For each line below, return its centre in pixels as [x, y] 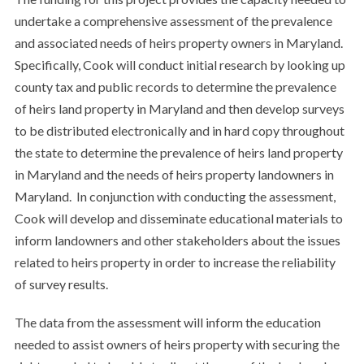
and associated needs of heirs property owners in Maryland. [180, 43]
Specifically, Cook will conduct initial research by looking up [180, 65]
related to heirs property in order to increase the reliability [175, 262]
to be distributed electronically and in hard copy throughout [179, 130]
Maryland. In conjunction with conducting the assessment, [175, 196]
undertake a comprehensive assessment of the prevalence [173, 21]
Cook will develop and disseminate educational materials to [178, 218]
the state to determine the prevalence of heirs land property [178, 152]
